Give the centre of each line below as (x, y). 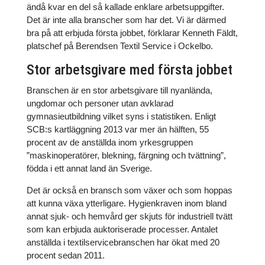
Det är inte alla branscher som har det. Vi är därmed (126, 20)
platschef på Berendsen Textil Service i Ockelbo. (119, 46)
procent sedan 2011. (65, 255)
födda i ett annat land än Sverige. (89, 168)
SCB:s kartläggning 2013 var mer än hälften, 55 (117, 129)
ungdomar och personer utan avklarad (100, 103)
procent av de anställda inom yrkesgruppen (109, 142)
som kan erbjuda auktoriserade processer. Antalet (122, 229)
